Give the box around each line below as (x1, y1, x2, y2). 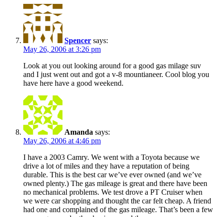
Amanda (64, 127, 93, 136)
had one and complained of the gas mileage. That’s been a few (23, 205, 213, 214)
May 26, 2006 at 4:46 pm (23, 136, 101, 145)
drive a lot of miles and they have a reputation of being (23, 161, 189, 170)
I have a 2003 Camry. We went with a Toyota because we (23, 153, 200, 161)
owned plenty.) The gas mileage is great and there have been (23, 179, 207, 187)
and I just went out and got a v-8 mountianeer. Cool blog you (23, 70, 209, 78)
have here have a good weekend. (23, 78, 124, 87)
